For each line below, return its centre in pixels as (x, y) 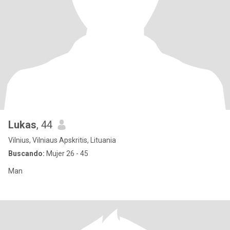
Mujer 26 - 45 (66, 154)
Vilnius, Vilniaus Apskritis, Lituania (62, 140)
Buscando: (26, 154)
